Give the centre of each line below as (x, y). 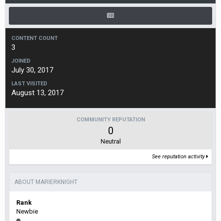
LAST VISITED (29, 83)
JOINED (21, 61)
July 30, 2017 (32, 70)
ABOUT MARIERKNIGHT (46, 182)
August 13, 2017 (37, 92)
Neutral (110, 141)
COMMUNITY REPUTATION (110, 119)
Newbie (27, 211)
